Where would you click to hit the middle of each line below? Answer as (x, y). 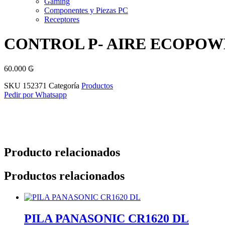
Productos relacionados (64, 176)
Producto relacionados (62, 152)
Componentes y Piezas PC (86, 10)
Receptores (62, 19)
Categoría (64, 85)
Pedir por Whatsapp (35, 94)
